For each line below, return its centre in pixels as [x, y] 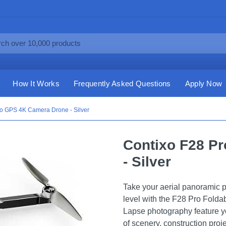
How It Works [36, 83]
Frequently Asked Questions [122, 83]
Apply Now [204, 83]
